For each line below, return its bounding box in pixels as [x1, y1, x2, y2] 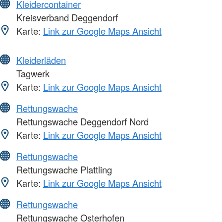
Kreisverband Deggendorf [14, 10, 118, 24]
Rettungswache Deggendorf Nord [14, 114, 149, 128]
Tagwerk [14, 66, 50, 80]
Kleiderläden [16, 53, 66, 66]
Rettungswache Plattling [14, 163, 112, 176]
